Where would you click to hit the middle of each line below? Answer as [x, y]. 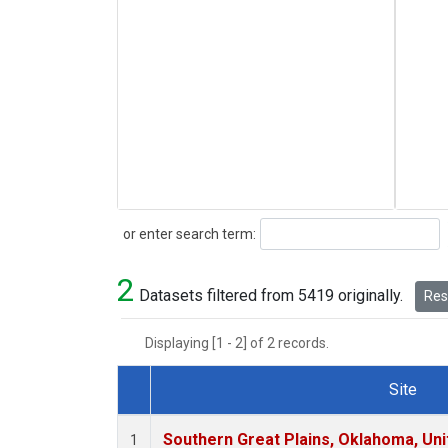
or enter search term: [186, 233]
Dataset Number [190, 413]
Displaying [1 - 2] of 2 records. [243, 343]
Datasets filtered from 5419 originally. [271, 296]
